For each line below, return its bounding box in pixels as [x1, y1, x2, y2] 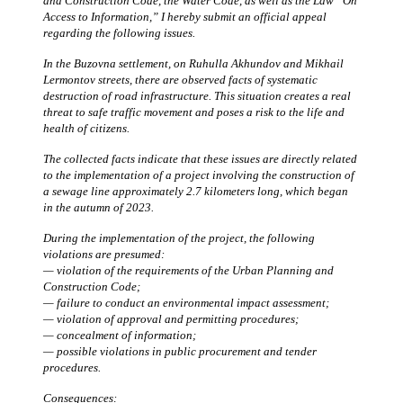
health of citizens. [43, 121, 130, 135]
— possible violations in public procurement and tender [43, 344, 317, 358]
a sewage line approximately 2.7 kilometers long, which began [43, 184, 348, 198]
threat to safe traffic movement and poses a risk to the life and [43, 104, 345, 119]
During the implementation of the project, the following [43, 230, 315, 245]
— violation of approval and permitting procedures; [43, 311, 299, 326]
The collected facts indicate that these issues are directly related [43, 151, 357, 166]
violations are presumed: [43, 246, 165, 261]
